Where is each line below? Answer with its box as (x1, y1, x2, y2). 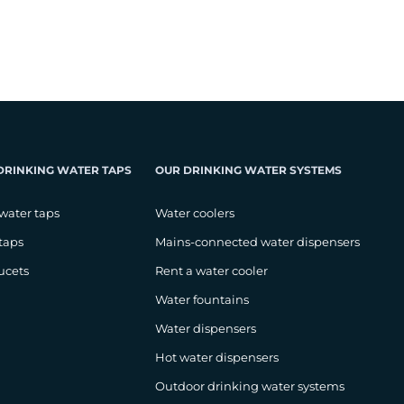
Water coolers (154, 206, 234, 220)
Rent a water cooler (154, 263, 268, 278)
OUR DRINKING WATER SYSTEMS (154, 163, 342, 177)
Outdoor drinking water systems (154, 379, 344, 393)
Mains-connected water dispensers (154, 234, 360, 249)
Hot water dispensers (154, 350, 279, 364)
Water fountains (154, 292, 249, 307)
